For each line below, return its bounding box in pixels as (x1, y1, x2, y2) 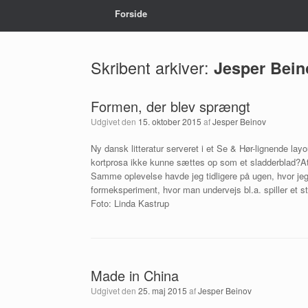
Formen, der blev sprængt (91, 96, 250, 116)
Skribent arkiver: (91, 56, 214, 79)
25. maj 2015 (138, 285, 187, 296)
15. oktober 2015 (138, 115, 201, 127)
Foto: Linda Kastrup (91, 197, 169, 210)
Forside (115, 7, 147, 20)
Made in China (91, 265, 179, 285)
